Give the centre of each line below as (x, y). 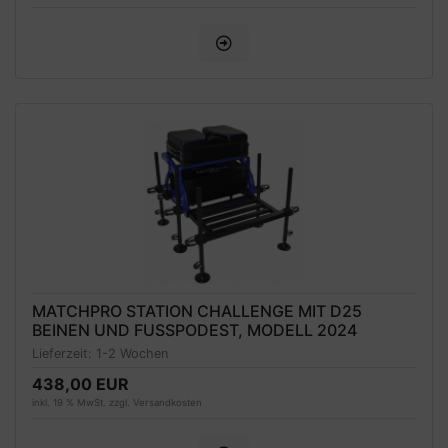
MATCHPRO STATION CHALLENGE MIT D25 (197, 310)
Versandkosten (167, 402)
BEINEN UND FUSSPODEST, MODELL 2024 (194, 329)
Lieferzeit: (64, 353)
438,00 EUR (80, 383)
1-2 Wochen (132, 353)
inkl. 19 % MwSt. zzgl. (82, 402)
